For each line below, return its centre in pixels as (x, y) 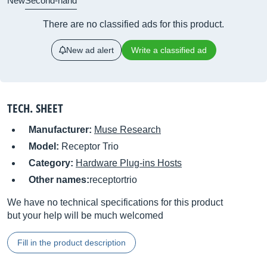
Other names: (59, 180)
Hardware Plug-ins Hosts (129, 163)
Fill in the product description (72, 243)
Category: (52, 163)
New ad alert (90, 50)
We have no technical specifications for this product (115, 202)
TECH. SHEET (35, 108)
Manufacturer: (61, 130)
